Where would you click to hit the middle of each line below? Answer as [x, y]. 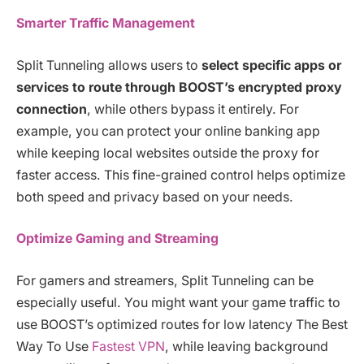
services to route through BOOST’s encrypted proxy [179, 87]
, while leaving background [247, 346]
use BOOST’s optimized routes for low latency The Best [182, 324]
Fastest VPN [128, 346]
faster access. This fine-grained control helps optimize [181, 175]
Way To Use [54, 346]
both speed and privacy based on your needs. [155, 197]
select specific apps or [271, 65]
